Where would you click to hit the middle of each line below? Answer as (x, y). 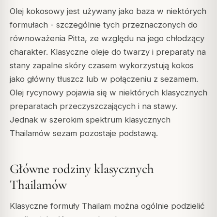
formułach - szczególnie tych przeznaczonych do (104, 24)
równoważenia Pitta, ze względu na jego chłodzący (107, 38)
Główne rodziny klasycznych (82, 169)
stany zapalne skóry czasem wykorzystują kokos (102, 65)
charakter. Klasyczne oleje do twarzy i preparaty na (108, 52)
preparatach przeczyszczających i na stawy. (93, 106)
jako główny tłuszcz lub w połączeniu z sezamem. (104, 79)
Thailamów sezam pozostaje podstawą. (84, 133)
